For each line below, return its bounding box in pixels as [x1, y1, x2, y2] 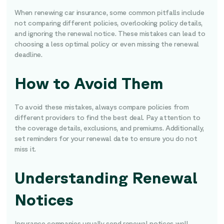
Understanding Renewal [14, 168, 198, 186]
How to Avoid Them [14, 73, 164, 92]
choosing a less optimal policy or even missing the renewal [14, 40, 199, 48]
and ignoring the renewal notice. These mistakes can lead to [14, 29, 205, 37]
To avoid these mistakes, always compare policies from [14, 103, 189, 111]
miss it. [14, 145, 40, 153]
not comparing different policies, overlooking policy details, [14, 19, 202, 27]
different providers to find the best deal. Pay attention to [14, 113, 200, 121]
